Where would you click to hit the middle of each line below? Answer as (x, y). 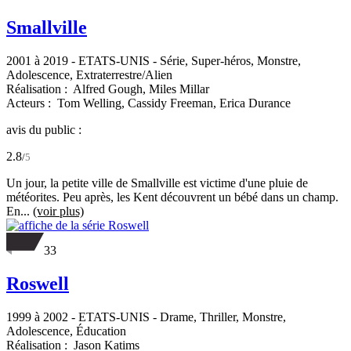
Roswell (38, 283)
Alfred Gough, (111, 89)
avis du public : (44, 129)
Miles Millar (179, 89)
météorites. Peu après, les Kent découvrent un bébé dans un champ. (172, 197)
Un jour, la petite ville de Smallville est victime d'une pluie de (157, 183)
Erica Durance (255, 103)
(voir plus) (58, 211)
